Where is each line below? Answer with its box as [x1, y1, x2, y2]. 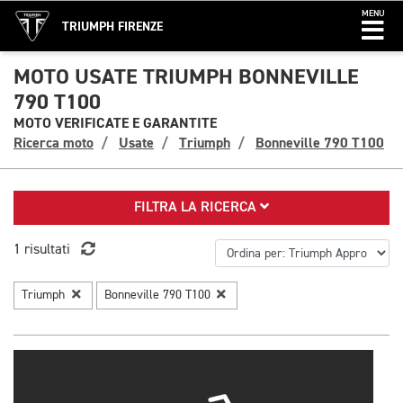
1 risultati [13, 243, 70, 257]
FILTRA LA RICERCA [134, 201, 260, 215]
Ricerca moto [13, 134, 94, 152]
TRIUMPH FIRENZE [62, 19, 163, 34]
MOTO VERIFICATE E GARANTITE [13, 114, 217, 132]
